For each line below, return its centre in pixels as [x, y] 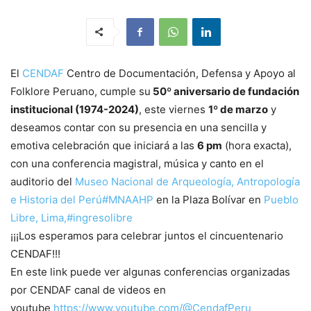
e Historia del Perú [56, 199]
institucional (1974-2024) [75, 109]
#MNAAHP [128, 199]
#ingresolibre [100, 217]
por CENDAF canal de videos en [88, 289]
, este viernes [174, 109]
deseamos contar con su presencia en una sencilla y [138, 127]
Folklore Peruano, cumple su [81, 91]
